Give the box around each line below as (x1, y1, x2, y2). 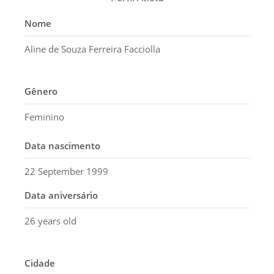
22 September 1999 (24, 165, 108, 178)
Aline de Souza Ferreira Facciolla (24, 43, 160, 56)
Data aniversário (24, 189, 98, 202)
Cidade (24, 257, 55, 270)
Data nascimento (24, 139, 100, 152)
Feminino (24, 111, 64, 124)
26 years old (24, 215, 76, 228)
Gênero (24, 85, 57, 98)
